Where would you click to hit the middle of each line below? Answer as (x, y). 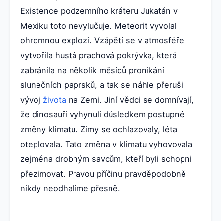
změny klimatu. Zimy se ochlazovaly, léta (99, 129)
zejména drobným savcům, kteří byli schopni (106, 159)
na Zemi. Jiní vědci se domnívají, (130, 100)
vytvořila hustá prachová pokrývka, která (98, 55)
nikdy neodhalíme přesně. (70, 189)
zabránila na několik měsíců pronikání (92, 70)
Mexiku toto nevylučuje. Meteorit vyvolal (98, 26)
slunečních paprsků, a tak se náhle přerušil (103, 85)
